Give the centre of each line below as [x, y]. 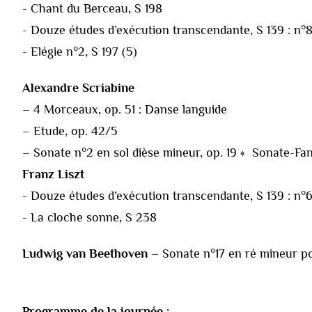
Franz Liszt [55, 174]
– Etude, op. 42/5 [70, 131]
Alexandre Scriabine [78, 87]
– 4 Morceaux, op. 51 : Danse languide [125, 109]
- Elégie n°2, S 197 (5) [80, 51]
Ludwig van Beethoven [85, 253]
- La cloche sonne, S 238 [89, 217]
